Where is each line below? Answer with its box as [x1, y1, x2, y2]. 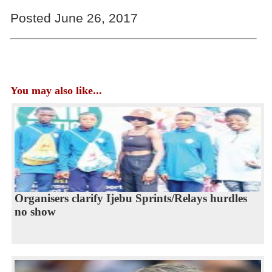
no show [14, 205, 56, 218]
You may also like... [10, 84, 102, 97]
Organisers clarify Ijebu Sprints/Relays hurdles [14, 191, 247, 205]
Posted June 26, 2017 [10, 11, 138, 25]
